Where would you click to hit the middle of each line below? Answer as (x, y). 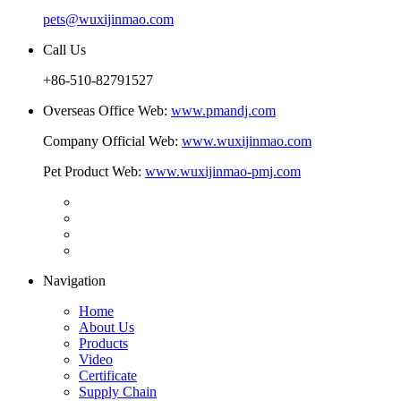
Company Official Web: (112, 141)
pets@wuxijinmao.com (108, 19)
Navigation (74, 280)
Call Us (64, 49)
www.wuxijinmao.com (247, 141)
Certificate (108, 375)
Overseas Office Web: (107, 110)
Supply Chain (118, 391)
